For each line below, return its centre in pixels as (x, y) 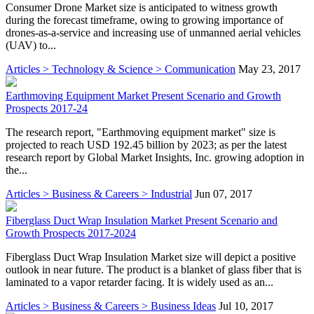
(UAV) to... (31, 45)
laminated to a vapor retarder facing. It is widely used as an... (139, 282)
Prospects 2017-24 (47, 108)
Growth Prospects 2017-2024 (71, 233)
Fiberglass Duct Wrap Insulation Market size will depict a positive (151, 257)
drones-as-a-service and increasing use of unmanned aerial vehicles (153, 32)
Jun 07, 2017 (224, 193)
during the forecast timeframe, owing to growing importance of (144, 20)
